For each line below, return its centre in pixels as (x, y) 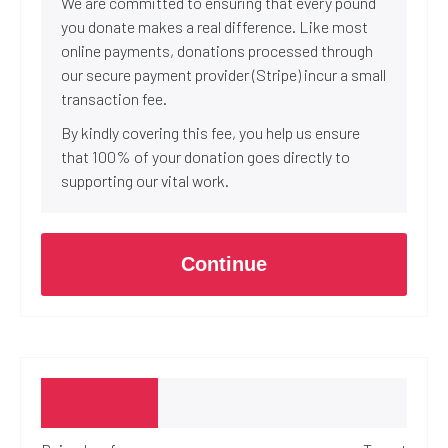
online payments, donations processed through (217, 50)
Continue (224, 264)
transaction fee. (114, 98)
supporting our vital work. (145, 180)
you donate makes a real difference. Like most (214, 26)
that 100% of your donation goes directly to (205, 156)
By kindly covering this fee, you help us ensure (210, 132)
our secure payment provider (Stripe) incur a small (223, 74)
